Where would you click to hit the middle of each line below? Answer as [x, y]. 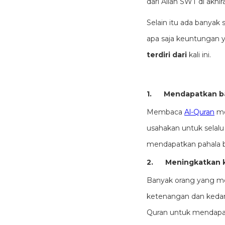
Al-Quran [199, 112]
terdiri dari [168, 55]
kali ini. [200, 55]
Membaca [165, 112]
